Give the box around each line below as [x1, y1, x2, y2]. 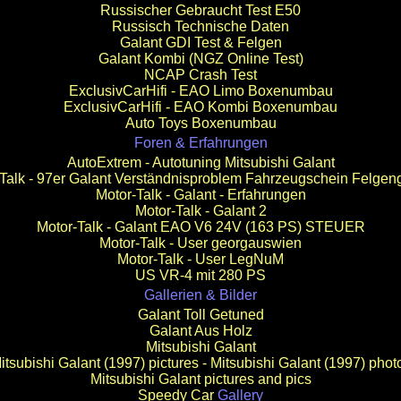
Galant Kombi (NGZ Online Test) [98, 51, 303, 66]
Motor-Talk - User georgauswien [99, 235, 302, 251]
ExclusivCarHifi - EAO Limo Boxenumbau [68, 83, 333, 98]
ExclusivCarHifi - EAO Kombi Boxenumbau [64, 99, 337, 115]
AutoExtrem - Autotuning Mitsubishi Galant [66, 155, 335, 170]
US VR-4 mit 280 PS [135, 268, 266, 283]
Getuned [205, 307, 264, 322]
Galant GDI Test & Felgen [119, 35, 282, 50]
